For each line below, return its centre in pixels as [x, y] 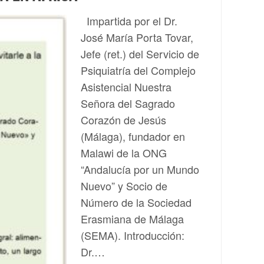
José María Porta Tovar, [137, 37]
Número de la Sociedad [136, 202]
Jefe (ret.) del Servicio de [140, 54]
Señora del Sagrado [128, 103]
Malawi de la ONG [124, 153]
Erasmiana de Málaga [132, 219]
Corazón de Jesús [123, 120]
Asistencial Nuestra [126, 87]
